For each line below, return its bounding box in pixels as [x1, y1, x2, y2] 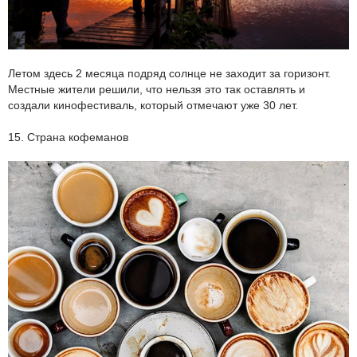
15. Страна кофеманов [8, 130, 128, 143]
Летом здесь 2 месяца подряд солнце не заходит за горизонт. [8, 66, 331, 80]
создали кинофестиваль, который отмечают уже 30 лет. [8, 98, 298, 112]
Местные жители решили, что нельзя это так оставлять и [8, 82, 305, 96]
